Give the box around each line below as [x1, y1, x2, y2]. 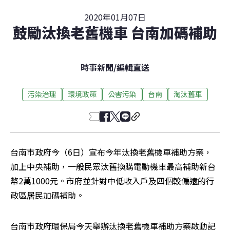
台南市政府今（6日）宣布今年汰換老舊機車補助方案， [10, 145, 212, 158]
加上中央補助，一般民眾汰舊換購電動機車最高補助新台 [10, 160, 216, 172]
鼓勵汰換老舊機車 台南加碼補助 [13, 22, 217, 43]
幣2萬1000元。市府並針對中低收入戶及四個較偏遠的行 [10, 174, 214, 187]
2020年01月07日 [84, 10, 146, 23]
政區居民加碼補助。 [10, 188, 84, 201]
